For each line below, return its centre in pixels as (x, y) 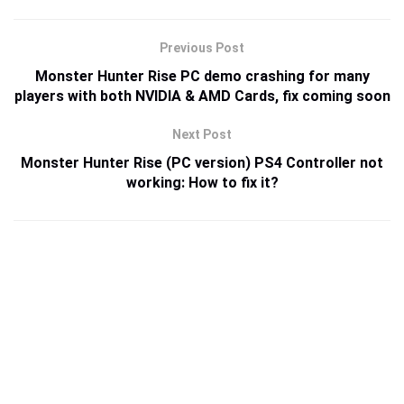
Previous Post (202, 48)
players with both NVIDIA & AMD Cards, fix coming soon (202, 96)
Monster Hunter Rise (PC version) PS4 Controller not (202, 163)
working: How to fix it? (202, 183)
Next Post (202, 135)
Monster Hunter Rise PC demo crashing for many (202, 77)
